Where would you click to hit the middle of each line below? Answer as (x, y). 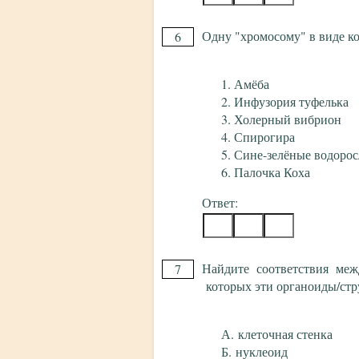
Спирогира (264, 137)
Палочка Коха (272, 172)
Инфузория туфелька (291, 102)
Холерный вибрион (288, 119)
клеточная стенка (285, 334)
